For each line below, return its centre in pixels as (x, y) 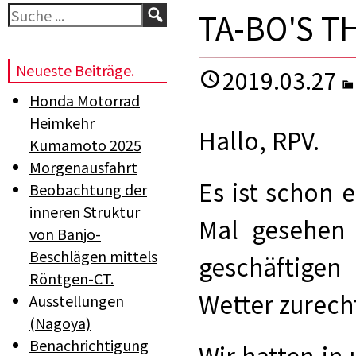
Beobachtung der (88, 189)
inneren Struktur (85, 211)
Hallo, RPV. (259, 140)
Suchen (198, 14)
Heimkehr (62, 122)
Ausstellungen (77, 300)
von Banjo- (65, 234)
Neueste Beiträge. (75, 70)
